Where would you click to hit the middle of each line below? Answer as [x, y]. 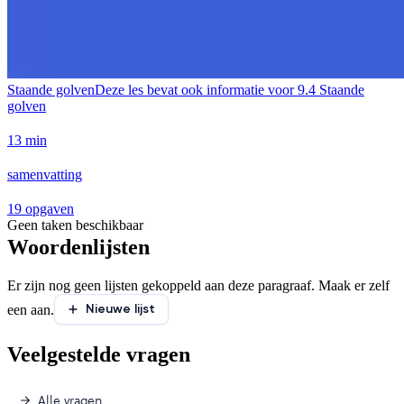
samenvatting [45, 174]
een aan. [31, 309]
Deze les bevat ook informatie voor [194, 89]
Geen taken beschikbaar [75, 225]
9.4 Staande [331, 89]
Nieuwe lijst [120, 309]
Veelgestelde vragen [99, 354]
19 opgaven [41, 208]
